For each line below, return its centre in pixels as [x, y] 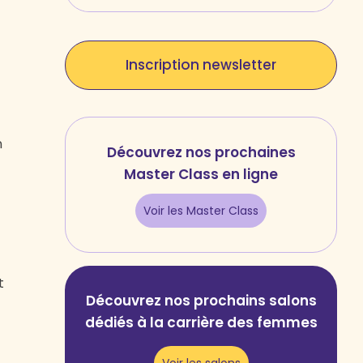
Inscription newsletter [201, 65]
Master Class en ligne [201, 174]
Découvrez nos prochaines [201, 152]
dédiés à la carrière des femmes [201, 322]
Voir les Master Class [201, 211]
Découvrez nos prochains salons [201, 301]
